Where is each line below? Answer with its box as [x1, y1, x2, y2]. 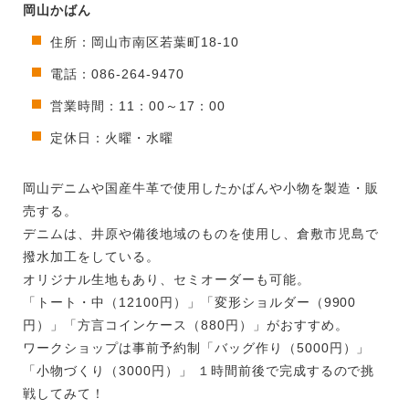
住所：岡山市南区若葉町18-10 [50, 35, 239, 50]
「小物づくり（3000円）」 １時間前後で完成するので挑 [23, 363, 375, 379]
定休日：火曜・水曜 [50, 131, 173, 146]
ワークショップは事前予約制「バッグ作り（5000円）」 [23, 341, 371, 356]
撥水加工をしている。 [23, 249, 160, 265]
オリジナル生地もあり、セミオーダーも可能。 [23, 272, 310, 288]
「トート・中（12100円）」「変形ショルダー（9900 [23, 295, 357, 310]
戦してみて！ [23, 386, 105, 402]
